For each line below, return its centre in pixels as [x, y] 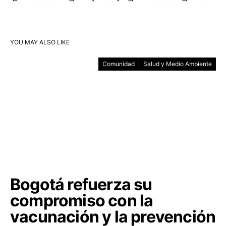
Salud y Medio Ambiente [178, 64]
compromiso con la [82, 201]
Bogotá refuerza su [81, 184]
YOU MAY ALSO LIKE [40, 42]
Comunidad [119, 64]
